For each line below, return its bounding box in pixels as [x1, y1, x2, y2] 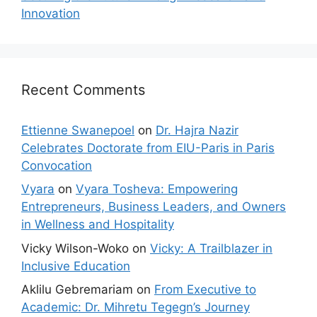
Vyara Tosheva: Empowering [76, 182, 238, 197]
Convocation [21, 158, 92, 173]
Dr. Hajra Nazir [156, 122, 238, 137]
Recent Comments [21, 81, 145, 98]
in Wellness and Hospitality [21, 217, 174, 232]
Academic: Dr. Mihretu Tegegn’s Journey [21, 300, 250, 315]
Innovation [21, 6, 80, 21]
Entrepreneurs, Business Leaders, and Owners [21, 200, 286, 214]
